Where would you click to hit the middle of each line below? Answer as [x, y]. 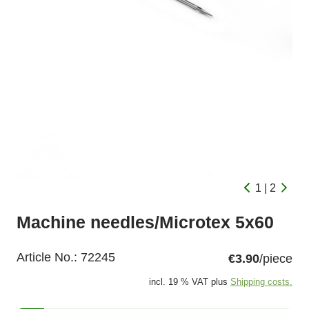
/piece [276, 259]
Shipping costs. [261, 282]
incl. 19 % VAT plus [188, 282]
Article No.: [49, 258]
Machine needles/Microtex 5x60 [145, 223]
